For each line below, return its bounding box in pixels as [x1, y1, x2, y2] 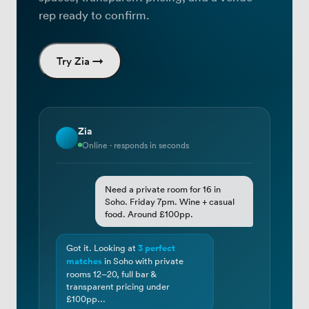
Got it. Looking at [66, 241, 138, 254]
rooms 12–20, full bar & [66, 267, 157, 280]
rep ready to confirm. [39, 6, 150, 22]
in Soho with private [102, 254, 183, 267]
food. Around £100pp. [105, 207, 194, 220]
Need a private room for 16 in [105, 182, 221, 195]
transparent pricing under [66, 279, 170, 292]
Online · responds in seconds [82, 138, 189, 151]
